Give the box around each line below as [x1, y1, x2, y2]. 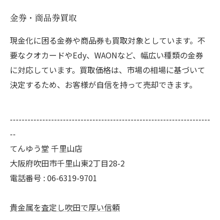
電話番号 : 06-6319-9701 [10, 172, 97, 184]
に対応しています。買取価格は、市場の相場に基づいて [10, 64, 205, 76]
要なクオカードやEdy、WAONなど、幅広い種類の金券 [10, 49, 203, 61]
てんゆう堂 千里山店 [10, 142, 82, 154]
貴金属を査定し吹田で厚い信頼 [10, 201, 120, 213]
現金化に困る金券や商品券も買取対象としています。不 [10, 34, 205, 46]
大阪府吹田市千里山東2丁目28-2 [10, 157, 125, 169]
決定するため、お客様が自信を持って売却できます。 [10, 79, 197, 90]
